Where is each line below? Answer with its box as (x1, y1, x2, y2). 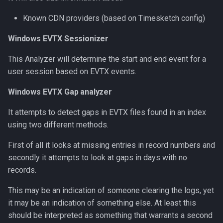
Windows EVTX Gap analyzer (8, 87, 112, 97)
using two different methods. (8, 120, 109, 129)
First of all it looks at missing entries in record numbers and (8, 140, 215, 150)
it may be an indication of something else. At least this (8, 198, 196, 208)
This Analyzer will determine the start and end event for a (8, 54, 206, 64)
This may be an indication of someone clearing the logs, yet (8, 186, 214, 195)
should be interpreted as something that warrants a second (8, 211, 213, 220)
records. (8, 165, 36, 175)
